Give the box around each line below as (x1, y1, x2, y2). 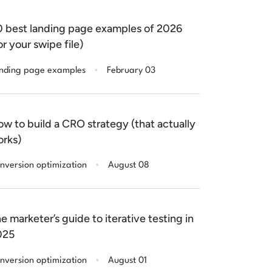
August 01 (107, 256, 147, 265)
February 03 (106, 66, 155, 75)
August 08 (107, 161, 149, 171)
